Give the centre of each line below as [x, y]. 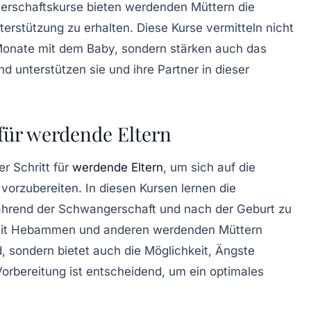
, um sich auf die [209, 167]
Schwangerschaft [107, 209]
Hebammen [43, 229]
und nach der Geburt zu [224, 209]
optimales [237, 271]
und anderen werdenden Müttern [169, 229]
